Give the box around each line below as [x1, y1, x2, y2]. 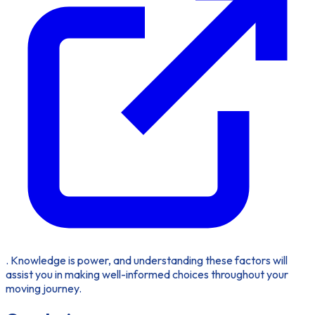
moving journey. [6, 281, 82, 295]
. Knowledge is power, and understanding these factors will [6, 252, 288, 267]
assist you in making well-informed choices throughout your [6, 266, 288, 281]
